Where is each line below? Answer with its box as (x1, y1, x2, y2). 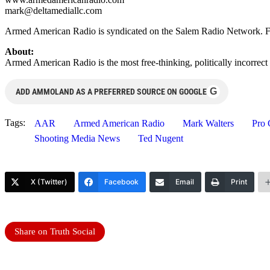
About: (5, 46, 34, 57)
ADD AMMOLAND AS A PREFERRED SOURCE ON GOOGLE (16, 86, 207, 96)
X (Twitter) (31, 177, 67, 186)
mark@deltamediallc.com (5, 5, 102, 16)
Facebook (104, 177, 139, 186)
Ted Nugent (138, 133, 183, 143)
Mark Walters (183, 118, 234, 128)
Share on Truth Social (14, 226, 95, 236)
